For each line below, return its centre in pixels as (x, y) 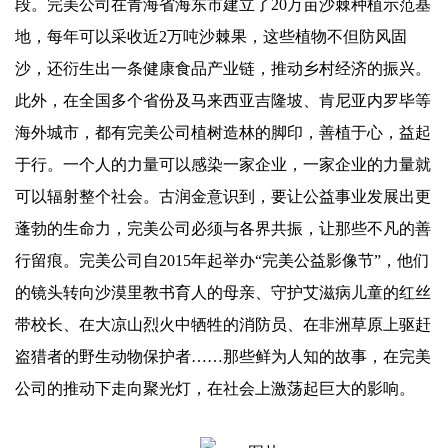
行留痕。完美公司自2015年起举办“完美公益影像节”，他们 (222, 260)
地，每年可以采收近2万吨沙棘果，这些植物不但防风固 (211, 36)
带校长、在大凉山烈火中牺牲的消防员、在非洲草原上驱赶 (223, 324)
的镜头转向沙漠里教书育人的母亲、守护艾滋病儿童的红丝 (223, 292)
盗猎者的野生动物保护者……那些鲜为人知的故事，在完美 (223, 356)
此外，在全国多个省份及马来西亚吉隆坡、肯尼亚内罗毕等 (223, 100)
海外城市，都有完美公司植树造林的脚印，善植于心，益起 (223, 132)
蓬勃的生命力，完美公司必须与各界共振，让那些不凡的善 (223, 228)
